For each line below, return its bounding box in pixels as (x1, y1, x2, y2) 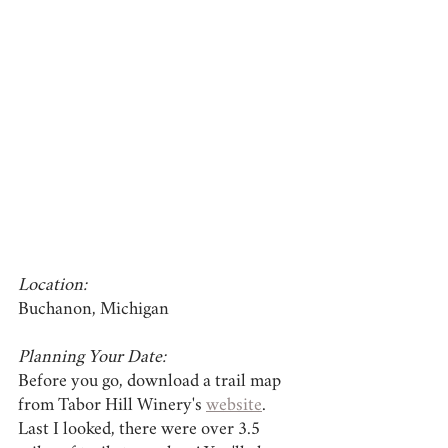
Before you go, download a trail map (18, 374, 285, 391)
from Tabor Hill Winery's (18, 398, 206, 415)
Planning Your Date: (18, 350, 166, 367)
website (206, 398, 262, 415)
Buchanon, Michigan (18, 302, 169, 319)
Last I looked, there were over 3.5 (18, 422, 264, 439)
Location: (18, 278, 87, 295)
